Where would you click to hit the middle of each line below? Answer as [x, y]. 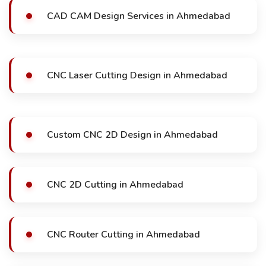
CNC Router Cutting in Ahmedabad [123, 235]
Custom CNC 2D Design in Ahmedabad [132, 135]
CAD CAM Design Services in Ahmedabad [139, 16]
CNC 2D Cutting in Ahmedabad [115, 185]
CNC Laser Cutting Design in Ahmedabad [137, 75]
